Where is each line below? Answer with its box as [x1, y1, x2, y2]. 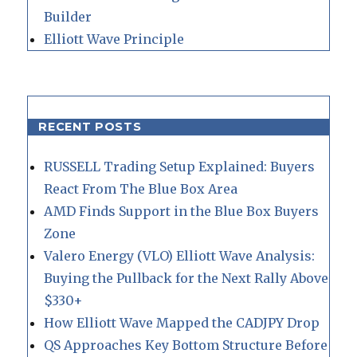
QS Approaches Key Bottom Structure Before [44, 337, 328, 354]
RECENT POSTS [38, 120, 142, 135]
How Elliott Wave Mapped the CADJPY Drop [44, 315, 320, 331]
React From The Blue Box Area [44, 181, 238, 198]
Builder [44, 9, 92, 25]
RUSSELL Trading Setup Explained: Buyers [44, 159, 316, 175]
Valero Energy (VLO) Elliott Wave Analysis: [44, 248, 316, 265]
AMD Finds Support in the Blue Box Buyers [44, 203, 320, 220]
